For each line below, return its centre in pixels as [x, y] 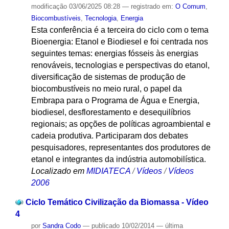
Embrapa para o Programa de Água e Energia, [115, 100]
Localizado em [58, 171]
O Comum [190, 6]
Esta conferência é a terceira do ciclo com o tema [120, 30]
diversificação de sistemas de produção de [108, 77]
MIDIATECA [108, 171]
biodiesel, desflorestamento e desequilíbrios [111, 112]
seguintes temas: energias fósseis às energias [114, 53]
